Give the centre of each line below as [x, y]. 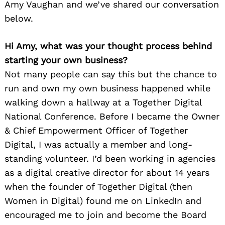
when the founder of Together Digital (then [98, 186]
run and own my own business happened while [107, 88]
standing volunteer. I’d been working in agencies [110, 158]
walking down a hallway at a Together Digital [103, 102]
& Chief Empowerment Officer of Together [96, 130]
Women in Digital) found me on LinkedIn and [103, 200]
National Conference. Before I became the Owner [112, 116]
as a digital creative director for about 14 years [107, 172]
